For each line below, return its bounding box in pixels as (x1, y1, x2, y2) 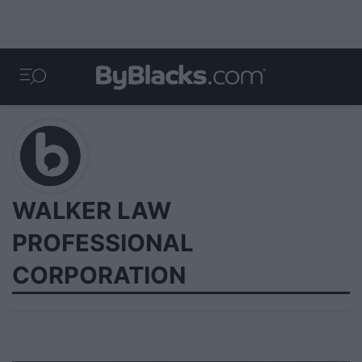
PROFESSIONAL (12, 229, 193, 257)
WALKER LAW (12, 196, 171, 225)
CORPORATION (12, 261, 186, 289)
